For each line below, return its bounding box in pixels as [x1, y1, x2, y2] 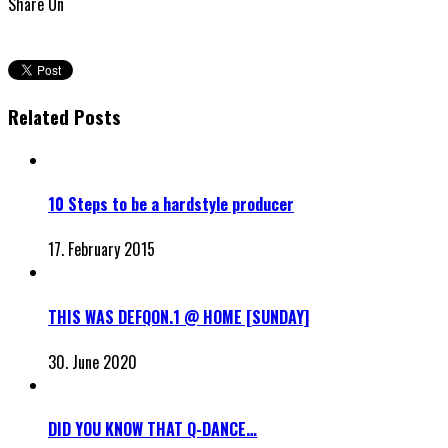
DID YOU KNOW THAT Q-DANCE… [48, 417, 257, 442]
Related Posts [8, 103, 121, 131]
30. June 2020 [48, 350, 137, 374]
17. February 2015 [48, 237, 155, 262]
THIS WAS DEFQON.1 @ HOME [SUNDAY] [48, 304, 309, 329]
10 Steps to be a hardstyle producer [48, 192, 294, 217]
